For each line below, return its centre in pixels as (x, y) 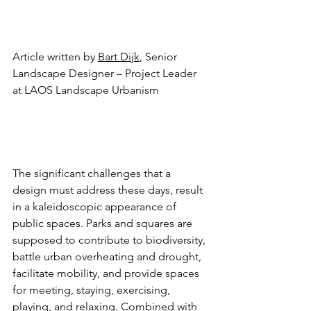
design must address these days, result (109, 190)
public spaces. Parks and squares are (104, 224)
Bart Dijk (119, 57)
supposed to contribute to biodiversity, (110, 240)
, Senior (160, 57)
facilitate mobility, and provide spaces (107, 274)
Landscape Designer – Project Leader (106, 74)
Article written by (55, 57)
